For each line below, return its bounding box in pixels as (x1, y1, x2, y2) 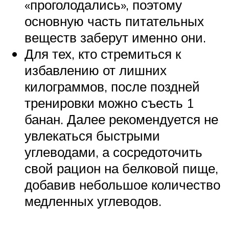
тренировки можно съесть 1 (25, 94, 194, 111)
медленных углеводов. (25, 192, 162, 209)
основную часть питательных (25, 12, 204, 29)
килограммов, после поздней (25, 78, 200, 95)
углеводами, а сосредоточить (25, 143, 202, 160)
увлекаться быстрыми (25, 127, 160, 144)
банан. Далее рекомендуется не (25, 110, 218, 127)
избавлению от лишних (25, 61, 167, 78)
